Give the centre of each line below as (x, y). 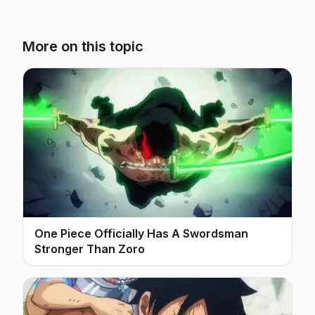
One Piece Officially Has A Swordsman (141, 234)
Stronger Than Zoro (90, 249)
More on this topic (83, 46)
